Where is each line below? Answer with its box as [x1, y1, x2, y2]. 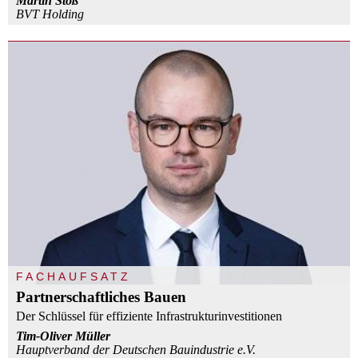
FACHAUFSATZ [16, 269, 131, 283]
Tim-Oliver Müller [16, 328, 110, 343]
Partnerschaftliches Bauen [16, 288, 186, 305]
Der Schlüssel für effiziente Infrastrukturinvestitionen [16, 308, 282, 323]
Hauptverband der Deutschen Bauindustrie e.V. [16, 342, 256, 356]
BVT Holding [16, 6, 84, 21]
